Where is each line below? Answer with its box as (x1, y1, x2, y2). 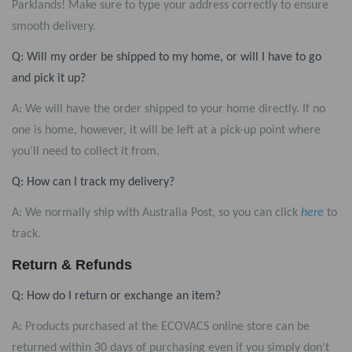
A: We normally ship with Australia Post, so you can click (12, 207, 298, 219)
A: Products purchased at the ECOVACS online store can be (12, 321, 310, 333)
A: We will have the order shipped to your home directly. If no (12, 103, 325, 115)
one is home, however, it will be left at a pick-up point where (12, 124, 321, 137)
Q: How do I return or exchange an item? (12, 290, 221, 302)
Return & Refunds (12, 257, 132, 273)
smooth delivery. (12, 20, 96, 33)
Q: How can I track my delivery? (12, 176, 174, 189)
